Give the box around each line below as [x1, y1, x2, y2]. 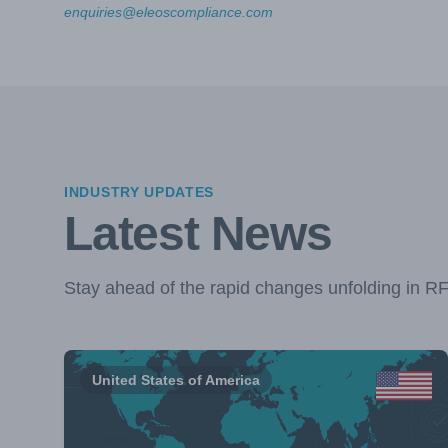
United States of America [92, 372, 260, 388]
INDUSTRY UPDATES [64, 184, 215, 200]
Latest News [64, 207, 332, 260]
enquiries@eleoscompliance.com [64, 4, 273, 20]
